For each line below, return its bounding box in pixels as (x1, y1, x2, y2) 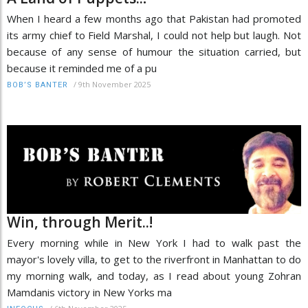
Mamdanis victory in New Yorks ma (7, 285, 172, 300)
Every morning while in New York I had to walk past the (7, 236, 301, 250)
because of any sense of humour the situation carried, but (7, 45, 301, 59)
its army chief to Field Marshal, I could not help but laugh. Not (7, 28, 301, 43)
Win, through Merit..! (7, 212, 153, 232)
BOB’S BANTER (7, 80, 68, 90)
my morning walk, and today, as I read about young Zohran (7, 269, 301, 283)
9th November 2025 (78, 79, 151, 90)
